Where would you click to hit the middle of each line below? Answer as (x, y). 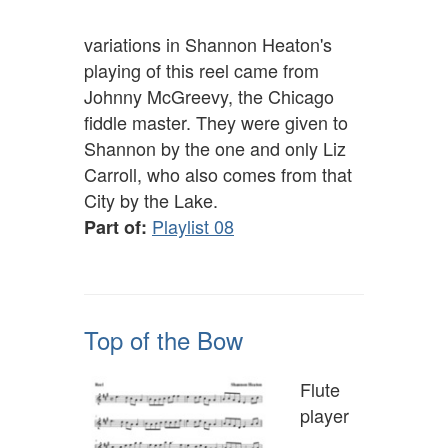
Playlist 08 (193, 226)
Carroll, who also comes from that (218, 174)
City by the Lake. (151, 200)
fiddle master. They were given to (216, 122)
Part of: (115, 227)
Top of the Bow (163, 340)
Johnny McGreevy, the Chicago (209, 96)
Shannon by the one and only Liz (215, 148)
